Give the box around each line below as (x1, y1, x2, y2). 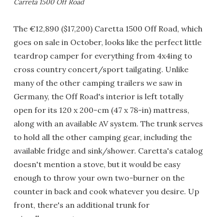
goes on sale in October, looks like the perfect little (14, 37, 201, 47)
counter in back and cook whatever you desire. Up (14, 186, 199, 196)
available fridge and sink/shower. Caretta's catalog (14, 145, 203, 155)
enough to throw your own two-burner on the (14, 172, 185, 183)
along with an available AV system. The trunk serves (14, 118, 203, 128)
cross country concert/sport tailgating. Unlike (14, 64, 188, 74)
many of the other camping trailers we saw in (14, 77, 182, 88)
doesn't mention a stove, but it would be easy (14, 159, 180, 169)
